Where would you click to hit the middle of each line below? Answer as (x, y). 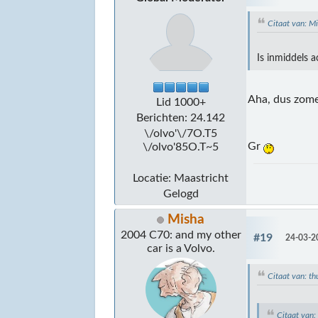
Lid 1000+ (181, 103)
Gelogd (181, 194)
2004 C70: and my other (181, 235)
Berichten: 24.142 (181, 118)
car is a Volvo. (181, 249)
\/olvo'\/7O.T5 (181, 134)
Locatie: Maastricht (181, 179)
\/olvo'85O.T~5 (181, 147)
